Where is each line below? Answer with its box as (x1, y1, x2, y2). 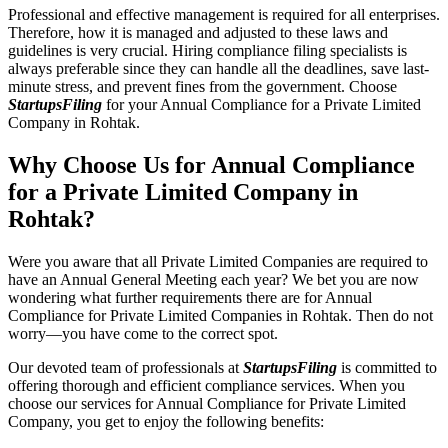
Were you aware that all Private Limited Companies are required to (8, 252, 428, 270)
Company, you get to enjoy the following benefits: (8, 412, 328, 430)
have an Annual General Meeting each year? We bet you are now (8, 270, 419, 288)
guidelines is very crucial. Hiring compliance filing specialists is (8, 41, 407, 59)
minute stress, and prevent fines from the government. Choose (8, 77, 397, 95)
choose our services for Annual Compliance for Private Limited (8, 394, 406, 412)
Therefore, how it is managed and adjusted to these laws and (8, 23, 388, 41)
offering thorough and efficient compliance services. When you (8, 376, 405, 394)
